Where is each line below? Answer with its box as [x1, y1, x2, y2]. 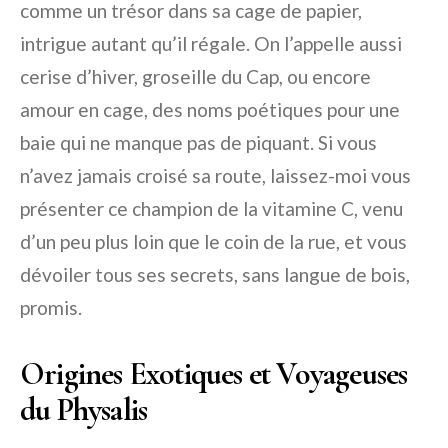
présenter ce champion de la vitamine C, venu [20, 197, 403, 221]
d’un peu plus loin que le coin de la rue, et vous [20, 230, 407, 254]
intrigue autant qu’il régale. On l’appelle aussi [20, 32, 402, 56]
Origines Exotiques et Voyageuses [20, 354, 408, 394]
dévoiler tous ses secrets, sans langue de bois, [20, 263, 410, 287]
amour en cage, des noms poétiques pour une [20, 98, 400, 122]
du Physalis [20, 390, 148, 430]
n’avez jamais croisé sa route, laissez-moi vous [20, 164, 411, 188]
